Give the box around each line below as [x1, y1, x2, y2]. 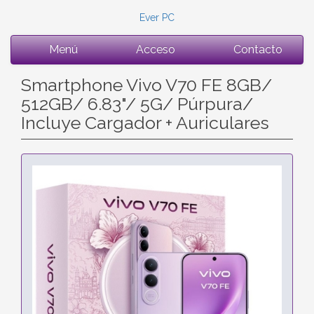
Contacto [230, 43, 282, 56]
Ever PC [139, 12, 175, 23]
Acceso [132, 43, 175, 56]
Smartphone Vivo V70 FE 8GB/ [21, 74, 272, 95]
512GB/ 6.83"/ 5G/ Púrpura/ [21, 93, 253, 114]
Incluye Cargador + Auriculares [21, 112, 269, 133]
